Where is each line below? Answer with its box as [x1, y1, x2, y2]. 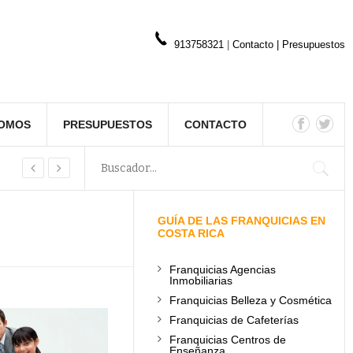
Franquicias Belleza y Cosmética [169, 294, 333, 307]
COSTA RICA [158, 227, 225, 240]
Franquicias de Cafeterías [169, 314, 299, 326]
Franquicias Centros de [169, 333, 287, 346]
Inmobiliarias [169, 274, 233, 287]
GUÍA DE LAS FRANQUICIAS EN [158, 214, 326, 227]
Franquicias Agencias [169, 263, 277, 276]
